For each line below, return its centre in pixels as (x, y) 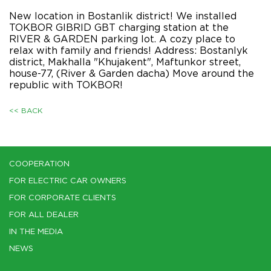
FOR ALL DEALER (44, 215)
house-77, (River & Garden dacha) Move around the (132, 74)
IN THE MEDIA (36, 232)
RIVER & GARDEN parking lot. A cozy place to (122, 39)
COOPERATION (39, 164)
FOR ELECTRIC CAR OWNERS (68, 181)
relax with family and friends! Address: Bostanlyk (129, 51)
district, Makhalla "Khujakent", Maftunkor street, (125, 62)
